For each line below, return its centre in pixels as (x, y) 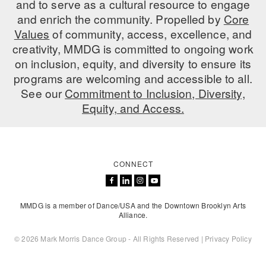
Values (32, 34)
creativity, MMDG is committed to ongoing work (133, 48)
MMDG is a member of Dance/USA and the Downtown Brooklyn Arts (133, 205)
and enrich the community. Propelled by (120, 19)
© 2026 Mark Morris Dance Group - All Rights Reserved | (110, 238)
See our (43, 93)
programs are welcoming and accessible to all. (133, 78)
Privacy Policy (228, 238)
